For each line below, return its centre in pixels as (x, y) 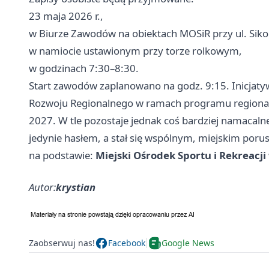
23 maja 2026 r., (66, 16)
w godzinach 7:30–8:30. (84, 68)
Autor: (42, 187)
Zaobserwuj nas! (62, 243)
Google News (188, 243)
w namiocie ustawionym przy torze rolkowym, (135, 50)
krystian (76, 187)
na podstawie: (62, 155)
